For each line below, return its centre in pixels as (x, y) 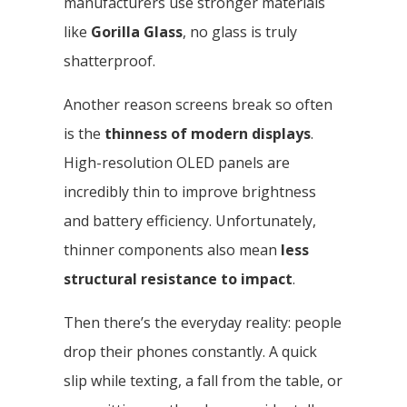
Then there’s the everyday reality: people (203, 322)
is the (84, 133)
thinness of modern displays (208, 133)
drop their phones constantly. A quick (190, 351)
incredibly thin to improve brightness (190, 191)
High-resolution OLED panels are (177, 162)
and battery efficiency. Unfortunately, (190, 220)
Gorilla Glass (137, 31)
